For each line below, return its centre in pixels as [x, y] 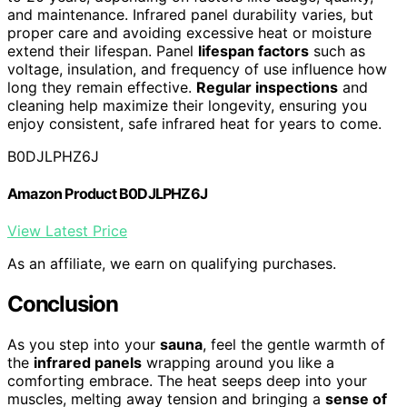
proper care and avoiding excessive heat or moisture [189, 32]
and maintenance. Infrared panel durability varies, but [190, 14]
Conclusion [63, 304]
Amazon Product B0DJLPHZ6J [107, 193]
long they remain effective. [102, 87]
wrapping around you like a [238, 362]
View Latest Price [67, 231]
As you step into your [84, 344]
